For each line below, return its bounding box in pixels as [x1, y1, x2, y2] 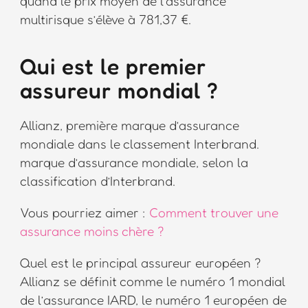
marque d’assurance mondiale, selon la [19, 154, 248, 170]
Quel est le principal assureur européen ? [19, 254, 261, 271]
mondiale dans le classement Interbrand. [19, 135, 259, 152]
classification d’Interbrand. [19, 173, 175, 189]
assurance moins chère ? [19, 223, 164, 239]
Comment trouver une [148, 204, 278, 221]
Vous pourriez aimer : [19, 204, 149, 221]
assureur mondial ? [19, 77, 219, 104]
